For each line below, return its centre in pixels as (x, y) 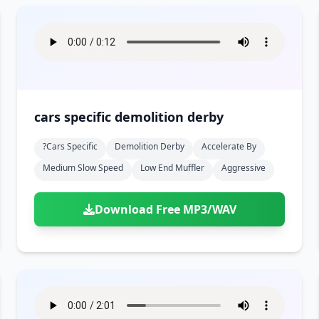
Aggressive (244, 168)
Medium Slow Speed (83, 168)
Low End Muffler (172, 168)
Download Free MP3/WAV (165, 209)
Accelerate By (229, 146)
